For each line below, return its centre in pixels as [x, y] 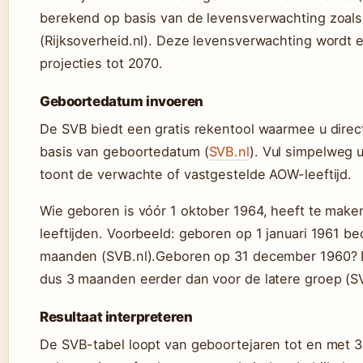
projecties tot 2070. [101, 63]
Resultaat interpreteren [116, 317]
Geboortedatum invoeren [122, 101]
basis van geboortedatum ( [124, 152]
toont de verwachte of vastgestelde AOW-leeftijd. [196, 174]
